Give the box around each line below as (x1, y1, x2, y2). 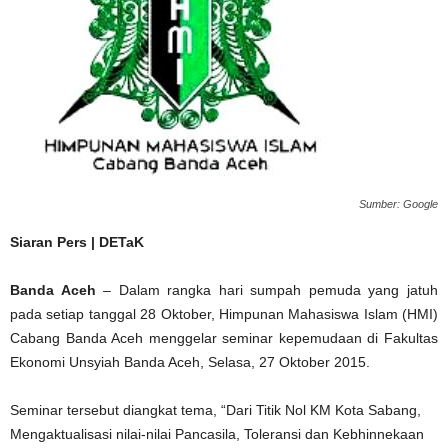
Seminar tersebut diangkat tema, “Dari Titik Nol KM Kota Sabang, (10, 402, 421, 418)
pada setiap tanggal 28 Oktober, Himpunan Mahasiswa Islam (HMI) (10, 306, 438, 322)
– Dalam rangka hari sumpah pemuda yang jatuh (95, 282, 439, 298)
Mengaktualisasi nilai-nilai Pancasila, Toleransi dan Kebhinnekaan (10, 426, 424, 442)
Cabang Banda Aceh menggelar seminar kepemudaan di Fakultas (10, 330, 438, 346)
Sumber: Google (359, 198, 438, 210)
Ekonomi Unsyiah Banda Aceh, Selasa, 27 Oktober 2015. (10, 354, 370, 370)
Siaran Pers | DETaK (10, 234, 148, 250)
